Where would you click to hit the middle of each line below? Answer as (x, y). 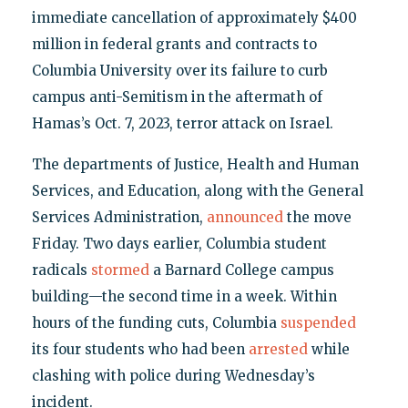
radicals (61, 270)
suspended (318, 323)
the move (317, 218)
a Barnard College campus (241, 270)
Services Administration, (119, 218)
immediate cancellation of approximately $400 (194, 18)
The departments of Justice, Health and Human (195, 165)
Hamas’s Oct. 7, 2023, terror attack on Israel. (182, 124)
